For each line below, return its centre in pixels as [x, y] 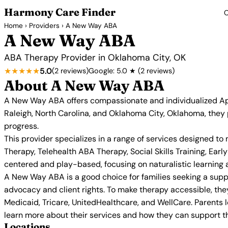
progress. [21, 126]
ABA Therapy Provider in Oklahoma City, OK [95, 58]
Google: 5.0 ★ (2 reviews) [132, 71]
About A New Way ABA [84, 85]
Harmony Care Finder [60, 12]
